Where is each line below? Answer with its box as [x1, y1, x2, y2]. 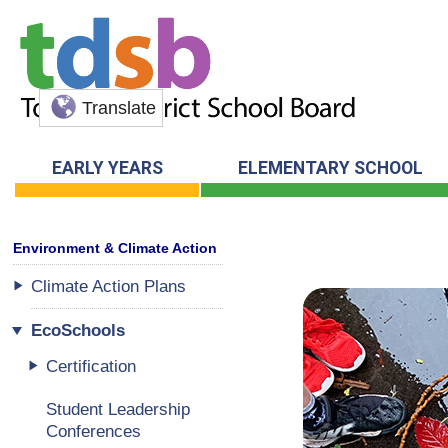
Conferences [45, 420, 141, 441]
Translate [82, 98, 157, 119]
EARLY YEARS [51, 158, 163, 179]
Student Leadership [45, 398, 190, 419]
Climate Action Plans [31, 276, 187, 297]
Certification [45, 356, 136, 377]
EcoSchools [31, 319, 126, 340]
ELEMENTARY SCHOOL [237, 158, 423, 179]
